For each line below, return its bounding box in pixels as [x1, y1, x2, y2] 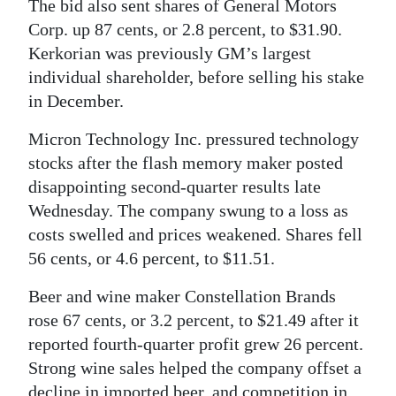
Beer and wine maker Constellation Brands [28, 286, 336, 306]
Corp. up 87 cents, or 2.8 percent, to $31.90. [28, 19, 342, 39]
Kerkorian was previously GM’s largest [28, 43, 311, 63]
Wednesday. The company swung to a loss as [28, 201, 348, 220]
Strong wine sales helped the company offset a [28, 358, 362, 377]
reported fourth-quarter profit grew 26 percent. [28, 334, 363, 354]
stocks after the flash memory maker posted [28, 153, 343, 172]
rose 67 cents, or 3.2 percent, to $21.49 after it [28, 310, 359, 330]
